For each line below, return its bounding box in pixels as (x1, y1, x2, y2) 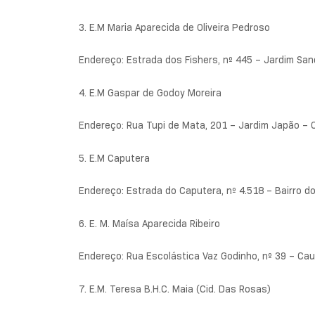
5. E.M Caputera (79, 151, 150, 165)
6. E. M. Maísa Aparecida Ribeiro (79, 217, 220, 230)
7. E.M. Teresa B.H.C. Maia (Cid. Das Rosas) (79, 282, 271, 295)
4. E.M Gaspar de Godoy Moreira (79, 86, 221, 99)
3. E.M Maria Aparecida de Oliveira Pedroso (79, 20, 270, 34)
